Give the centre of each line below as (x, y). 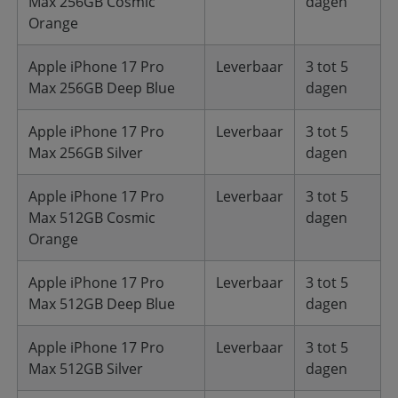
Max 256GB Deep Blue (102, 88)
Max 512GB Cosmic (92, 218)
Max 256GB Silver (86, 153)
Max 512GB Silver (86, 369)
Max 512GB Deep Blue (102, 304)
